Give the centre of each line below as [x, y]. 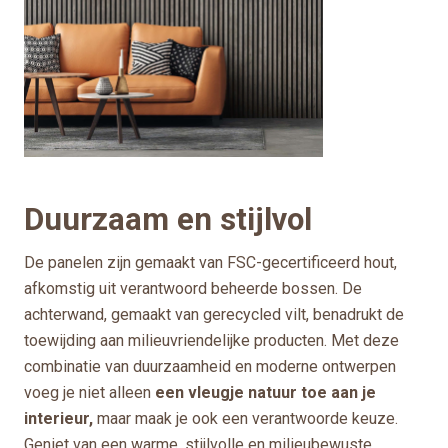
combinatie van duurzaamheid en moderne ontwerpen [210, 366]
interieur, [58, 418]
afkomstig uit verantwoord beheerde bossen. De [193, 288]
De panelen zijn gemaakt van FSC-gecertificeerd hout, [210, 262]
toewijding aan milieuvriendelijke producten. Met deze [211, 340]
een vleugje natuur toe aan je [265, 392]
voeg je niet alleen [89, 392]
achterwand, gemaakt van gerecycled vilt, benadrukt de [214, 314]
